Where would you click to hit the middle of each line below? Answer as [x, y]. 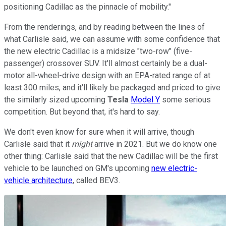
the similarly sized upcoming [56, 99]
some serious [185, 99]
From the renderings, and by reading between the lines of [104, 27]
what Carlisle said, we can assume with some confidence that [112, 39]
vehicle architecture [38, 180]
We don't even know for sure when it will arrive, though [99, 132]
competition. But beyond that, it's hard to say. [82, 111]
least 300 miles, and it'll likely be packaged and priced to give [112, 87]
